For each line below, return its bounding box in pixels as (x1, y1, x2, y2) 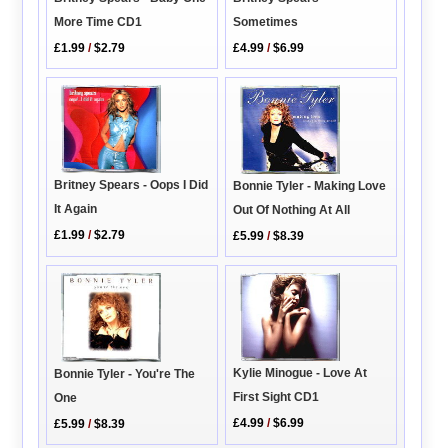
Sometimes (233, 15, 299, 30)
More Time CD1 (54, 15, 143, 30)
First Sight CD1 (233, 389, 320, 404)
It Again (54, 201, 98, 216)
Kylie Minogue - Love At (233, 365, 368, 380)
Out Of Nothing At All (233, 203, 351, 218)
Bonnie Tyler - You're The (54, 367, 196, 382)
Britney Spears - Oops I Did (54, 177, 209, 192)
